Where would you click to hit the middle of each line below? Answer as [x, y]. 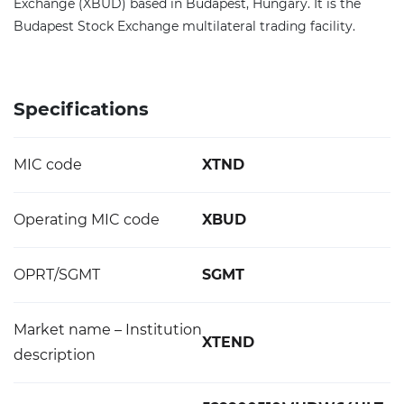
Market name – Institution [108, 330]
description [55, 355]
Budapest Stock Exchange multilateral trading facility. [184, 26]
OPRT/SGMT [57, 275]
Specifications [81, 109]
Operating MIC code [87, 220]
